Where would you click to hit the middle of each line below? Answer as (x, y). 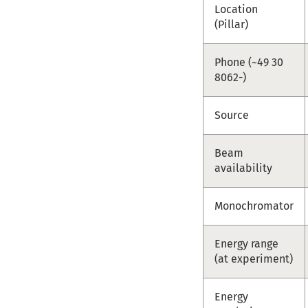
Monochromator (254, 206)
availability (244, 168)
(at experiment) (254, 258)
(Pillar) (232, 24)
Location (236, 9)
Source (232, 115)
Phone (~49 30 (249, 62)
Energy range (247, 243)
